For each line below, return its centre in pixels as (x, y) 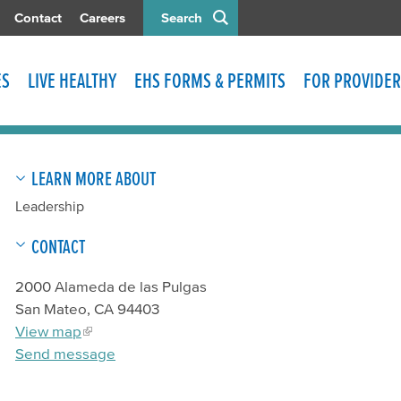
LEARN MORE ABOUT (94, 178)
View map (48, 330)
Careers (102, 17)
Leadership (50, 206)
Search (182, 17)
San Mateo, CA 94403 (87, 308)
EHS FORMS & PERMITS (210, 81)
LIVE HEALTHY (72, 81)
